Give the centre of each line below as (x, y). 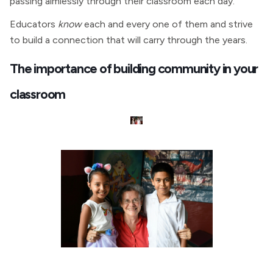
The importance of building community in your (134, 68)
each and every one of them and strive (167, 24)
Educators (34, 24)
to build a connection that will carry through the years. (129, 40)
